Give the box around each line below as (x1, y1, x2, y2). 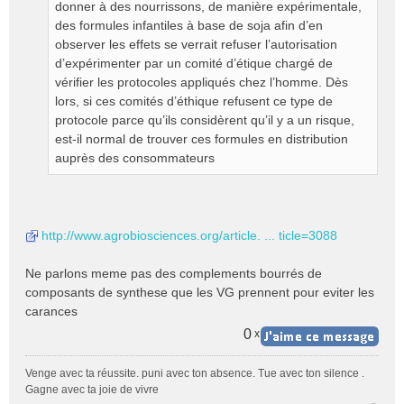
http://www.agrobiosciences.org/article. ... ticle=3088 (41, 228, 337, 243)
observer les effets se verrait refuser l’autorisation (55, 37, 337, 51)
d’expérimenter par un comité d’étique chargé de (55, 56, 333, 70)
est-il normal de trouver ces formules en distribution (55, 132, 348, 146)
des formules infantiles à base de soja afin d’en (55, 18, 323, 32)
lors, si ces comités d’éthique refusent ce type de (55, 94, 333, 108)
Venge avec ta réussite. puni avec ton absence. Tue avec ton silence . (25, 367, 364, 380)
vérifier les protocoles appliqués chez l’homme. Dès (55, 75, 348, 89)
